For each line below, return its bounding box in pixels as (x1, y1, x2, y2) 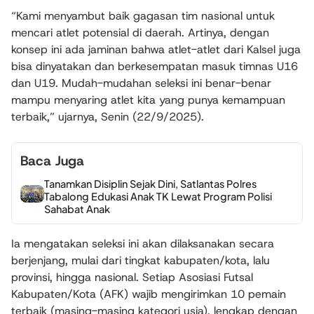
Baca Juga (20, 151, 84, 170)
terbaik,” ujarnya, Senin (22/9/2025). (11, 109, 204, 124)
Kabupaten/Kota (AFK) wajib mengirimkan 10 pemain (11, 287, 286, 302)
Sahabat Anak (44, 203, 111, 216)
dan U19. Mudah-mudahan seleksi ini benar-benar (11, 75, 271, 90)
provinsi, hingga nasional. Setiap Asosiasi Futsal (11, 270, 253, 285)
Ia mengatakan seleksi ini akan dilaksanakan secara (11, 236, 274, 252)
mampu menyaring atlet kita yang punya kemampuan (11, 92, 285, 107)
